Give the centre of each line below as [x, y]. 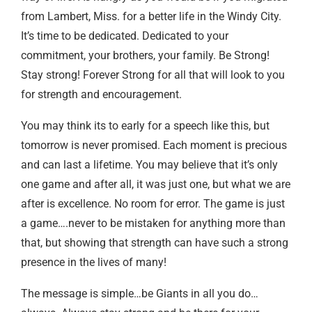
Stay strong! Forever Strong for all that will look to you [153, 75]
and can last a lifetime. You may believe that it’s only [149, 164]
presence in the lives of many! [94, 262]
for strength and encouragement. [101, 94]
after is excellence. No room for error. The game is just [153, 203]
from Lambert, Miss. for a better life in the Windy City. [151, 16]
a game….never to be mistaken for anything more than [153, 223]
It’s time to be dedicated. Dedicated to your [125, 36]
